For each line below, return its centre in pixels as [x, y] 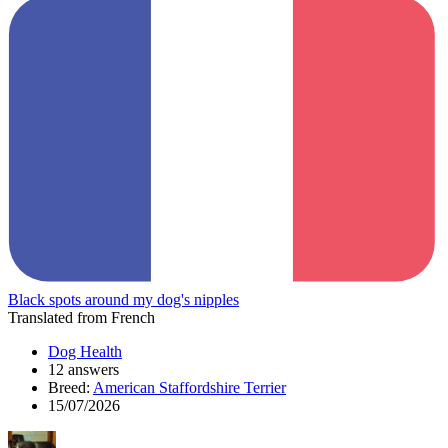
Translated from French [81, 317]
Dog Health [85, 351]
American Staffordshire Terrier [189, 387]
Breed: [70, 387]
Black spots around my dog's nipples [123, 299]
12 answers [83, 369]
